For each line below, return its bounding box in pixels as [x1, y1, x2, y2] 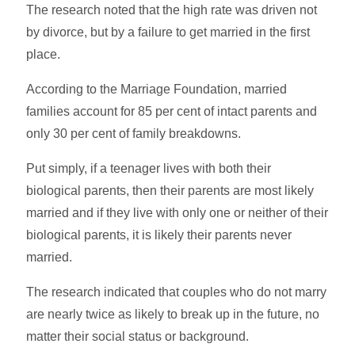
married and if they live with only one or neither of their [26, 205, 329, 219]
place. [26, 47, 61, 61]
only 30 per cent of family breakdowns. [26, 126, 242, 140]
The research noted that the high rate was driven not [26, 2, 318, 17]
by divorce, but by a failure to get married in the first [26, 25, 311, 39]
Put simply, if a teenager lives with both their [26, 161, 272, 175]
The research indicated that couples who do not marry [26, 284, 327, 299]
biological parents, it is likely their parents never [26, 227, 292, 242]
